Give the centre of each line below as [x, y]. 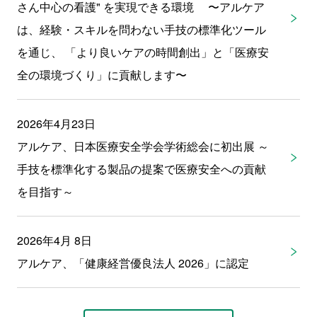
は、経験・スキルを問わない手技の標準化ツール [141, 29]
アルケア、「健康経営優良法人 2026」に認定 [133, 263]
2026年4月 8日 [54, 240]
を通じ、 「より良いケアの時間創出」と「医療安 [143, 52]
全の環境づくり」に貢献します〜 [102, 74]
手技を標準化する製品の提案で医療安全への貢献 [141, 168]
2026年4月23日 [56, 123]
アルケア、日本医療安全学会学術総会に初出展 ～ [143, 146]
